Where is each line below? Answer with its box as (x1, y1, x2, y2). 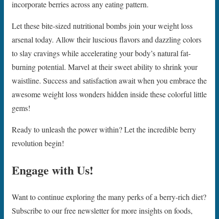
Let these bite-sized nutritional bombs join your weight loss (12, 21, 193, 31)
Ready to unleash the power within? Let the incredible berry (12, 124, 196, 135)
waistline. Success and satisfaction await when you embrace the (12, 75, 207, 86)
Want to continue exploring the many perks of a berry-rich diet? (12, 192, 206, 202)
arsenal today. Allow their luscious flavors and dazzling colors (12, 34, 201, 45)
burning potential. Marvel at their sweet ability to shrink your (12, 62, 197, 72)
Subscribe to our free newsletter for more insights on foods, (12, 205, 193, 216)
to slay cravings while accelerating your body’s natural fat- (12, 48, 191, 59)
